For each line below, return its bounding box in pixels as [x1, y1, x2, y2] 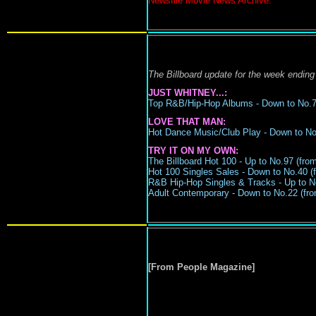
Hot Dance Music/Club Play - [147, 127, 269, 138]
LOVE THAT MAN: [147, 116, 226, 127]
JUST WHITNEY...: [147, 87, 227, 98]
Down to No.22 [237, 188, 300, 198]
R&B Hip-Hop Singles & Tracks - [147, 177, 284, 188]
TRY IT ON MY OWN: [147, 145, 238, 156]
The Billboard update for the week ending [147, 69, 315, 80]
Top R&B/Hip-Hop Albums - [147, 98, 262, 109]
